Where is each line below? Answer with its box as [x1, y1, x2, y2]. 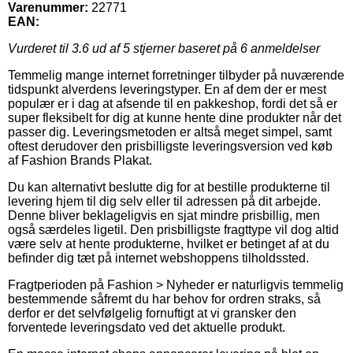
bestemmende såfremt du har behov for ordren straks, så [8, 292, 321, 306]
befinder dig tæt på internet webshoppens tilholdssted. [8, 251, 309, 265]
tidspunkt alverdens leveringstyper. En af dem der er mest [8, 82, 326, 96]
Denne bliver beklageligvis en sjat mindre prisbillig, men [8, 208, 320, 222]
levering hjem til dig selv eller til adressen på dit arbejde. [8, 194, 321, 208]
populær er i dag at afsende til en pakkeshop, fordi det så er [8, 96, 337, 110]
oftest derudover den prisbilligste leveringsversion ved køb [8, 139, 333, 153]
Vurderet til [8, 41, 72, 55]
